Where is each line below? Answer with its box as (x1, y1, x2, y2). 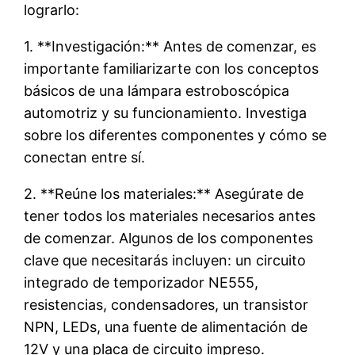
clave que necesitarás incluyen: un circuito (24, 251, 307, 269)
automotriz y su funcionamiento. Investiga (24, 104, 307, 121)
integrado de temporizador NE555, (24, 273, 259, 291)
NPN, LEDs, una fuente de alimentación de (24, 318, 308, 335)
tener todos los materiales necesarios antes (24, 207, 316, 224)
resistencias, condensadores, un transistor (24, 296, 309, 313)
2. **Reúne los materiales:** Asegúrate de (24, 185, 304, 202)
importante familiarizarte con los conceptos (24, 59, 319, 77)
